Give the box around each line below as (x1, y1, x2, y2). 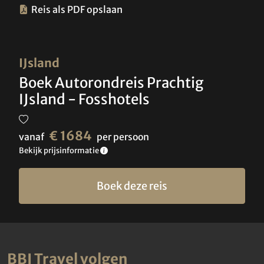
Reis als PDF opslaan (31, 4, 123, 16)
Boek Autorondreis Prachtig (19, 74, 203, 93)
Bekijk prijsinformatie (19, 146, 100, 156)
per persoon (97, 131, 149, 143)
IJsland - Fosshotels (19, 90, 150, 109)
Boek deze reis (97, 179, 167, 193)
